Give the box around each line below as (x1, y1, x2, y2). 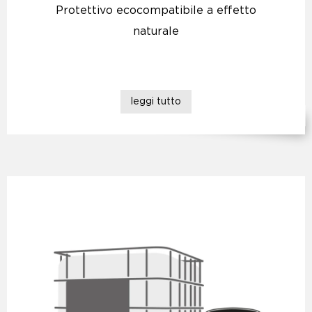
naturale (133, 26, 179, 37)
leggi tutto (131, 97, 181, 107)
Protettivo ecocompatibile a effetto (56, 5, 256, 16)
